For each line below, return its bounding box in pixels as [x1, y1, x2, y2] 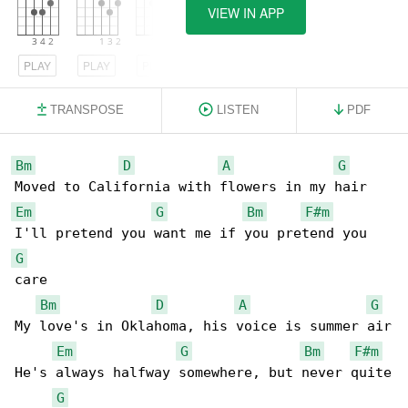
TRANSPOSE [49, 103, 124, 117]
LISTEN [217, 103, 260, 117]
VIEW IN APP [208, 4, 284, 22]
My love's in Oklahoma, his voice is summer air [15, 318, 392, 334]
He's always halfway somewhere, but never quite [15, 364, 392, 381]
